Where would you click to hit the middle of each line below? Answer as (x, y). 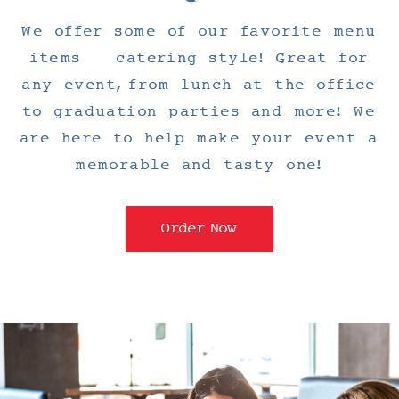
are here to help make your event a (199, 138)
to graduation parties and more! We (199, 111)
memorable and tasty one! (199, 165)
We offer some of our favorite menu (199, 31)
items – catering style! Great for (199, 58)
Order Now (199, 228)
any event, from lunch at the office (199, 85)
